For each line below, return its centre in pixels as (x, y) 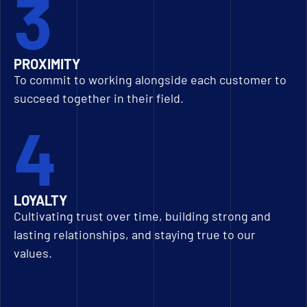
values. (33, 253)
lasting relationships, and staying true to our (135, 234)
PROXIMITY (47, 64)
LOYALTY (40, 200)
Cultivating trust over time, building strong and (142, 216)
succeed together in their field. (99, 98)
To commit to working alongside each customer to (150, 79)
